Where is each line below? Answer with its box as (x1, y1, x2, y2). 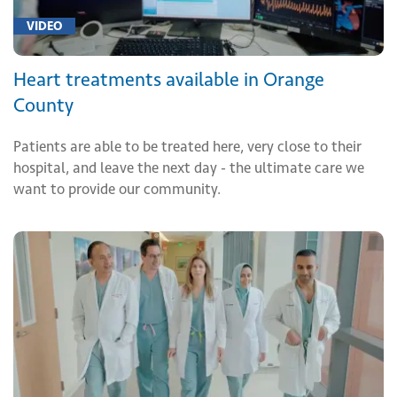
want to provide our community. (13, 180, 221, 198)
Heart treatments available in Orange (13, 67, 324, 92)
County (13, 93, 74, 118)
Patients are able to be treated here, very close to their (13, 137, 362, 156)
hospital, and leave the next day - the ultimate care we (13, 159, 364, 177)
